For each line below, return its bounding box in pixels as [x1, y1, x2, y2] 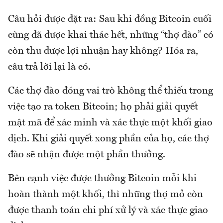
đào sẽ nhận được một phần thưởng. [8, 150, 165, 160]
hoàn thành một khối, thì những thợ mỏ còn [8, 190, 203, 200]
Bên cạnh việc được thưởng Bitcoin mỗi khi [8, 174, 197, 184]
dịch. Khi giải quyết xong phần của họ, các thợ [8, 134, 209, 144]
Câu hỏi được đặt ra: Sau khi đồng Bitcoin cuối [8, 14, 212, 25]
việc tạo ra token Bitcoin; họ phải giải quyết [8, 102, 198, 112]
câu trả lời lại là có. [8, 62, 91, 73]
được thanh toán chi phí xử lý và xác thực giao [8, 206, 208, 216]
